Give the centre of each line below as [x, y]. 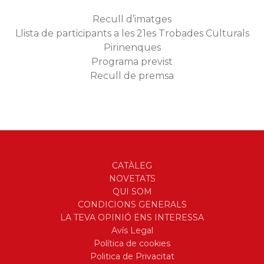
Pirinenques [132, 47]
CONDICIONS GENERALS [132, 204]
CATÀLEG [132, 166]
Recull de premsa [132, 76]
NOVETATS [132, 179]
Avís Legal [132, 230]
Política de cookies [132, 243]
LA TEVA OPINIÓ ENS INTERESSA [132, 217]
